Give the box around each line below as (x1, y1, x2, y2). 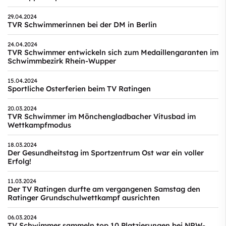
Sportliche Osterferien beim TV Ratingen (8, 84, 151, 93)
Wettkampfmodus (8, 120, 71, 130)
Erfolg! (8, 156, 31, 166)
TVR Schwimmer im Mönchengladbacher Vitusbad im (8, 111, 196, 121)
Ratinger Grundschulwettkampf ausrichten (8, 193, 160, 202)
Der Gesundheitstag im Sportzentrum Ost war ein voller (8, 148, 204, 157)
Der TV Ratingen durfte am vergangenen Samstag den (8, 184, 200, 194)
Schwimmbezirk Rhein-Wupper (8, 56, 116, 66)
